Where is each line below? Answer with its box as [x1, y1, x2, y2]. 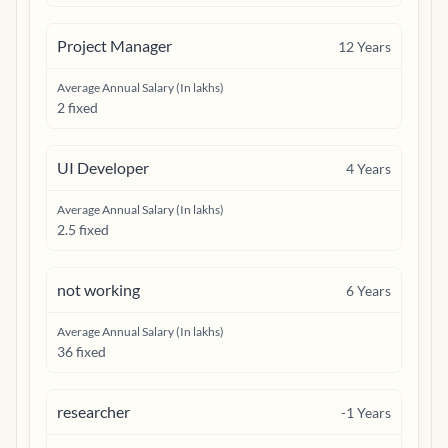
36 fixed [57, 343, 106, 360]
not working [57, 280, 140, 299]
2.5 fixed [57, 221, 109, 238]
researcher [57, 402, 130, 421]
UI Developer [57, 158, 149, 177]
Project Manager [57, 36, 172, 55]
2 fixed [57, 99, 98, 116]
